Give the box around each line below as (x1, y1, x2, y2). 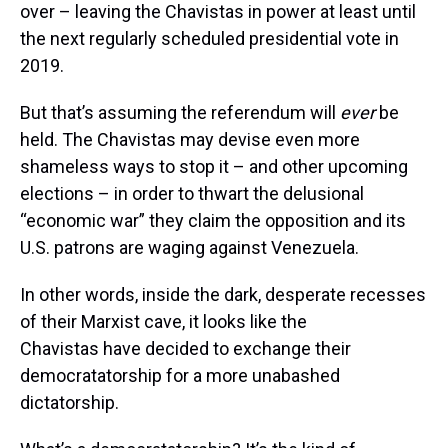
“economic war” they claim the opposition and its (20, 210, 406, 232)
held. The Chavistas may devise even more (20, 129, 360, 151)
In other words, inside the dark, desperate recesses (20, 284, 426, 306)
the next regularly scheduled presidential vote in (20, 28, 399, 50)
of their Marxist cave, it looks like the (20, 311, 307, 333)
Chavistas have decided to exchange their (20, 338, 351, 360)
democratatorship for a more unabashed (20, 365, 340, 387)
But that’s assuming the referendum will (20, 102, 340, 124)
